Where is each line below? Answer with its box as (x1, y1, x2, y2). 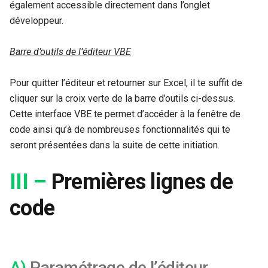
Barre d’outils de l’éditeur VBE (10, 45, 131, 57)
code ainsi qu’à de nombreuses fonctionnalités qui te (10, 123, 230, 135)
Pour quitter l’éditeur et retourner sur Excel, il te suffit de (10, 77, 242, 89)
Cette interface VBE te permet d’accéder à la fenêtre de (10, 108, 240, 120)
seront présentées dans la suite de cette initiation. (10, 139, 220, 151)
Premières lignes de (46, 169, 233, 194)
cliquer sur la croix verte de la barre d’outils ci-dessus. (10, 92, 235, 104)
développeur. (10, 14, 63, 26)
